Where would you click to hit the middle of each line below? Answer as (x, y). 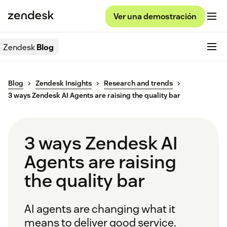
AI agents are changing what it (100, 209)
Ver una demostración (155, 16)
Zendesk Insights (64, 83)
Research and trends (138, 83)
